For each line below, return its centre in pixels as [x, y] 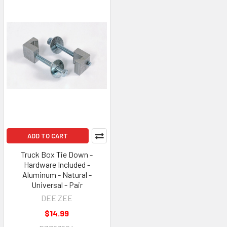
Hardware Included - [57, 164]
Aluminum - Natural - [57, 174]
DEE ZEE [57, 198]
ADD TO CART [48, 136]
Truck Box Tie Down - [57, 154]
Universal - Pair [57, 184]
